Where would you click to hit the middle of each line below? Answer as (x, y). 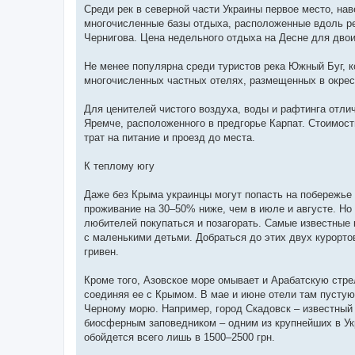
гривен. (101, 251)
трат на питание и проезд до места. (170, 137)
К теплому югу (119, 166)
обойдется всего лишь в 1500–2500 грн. (179, 337)
